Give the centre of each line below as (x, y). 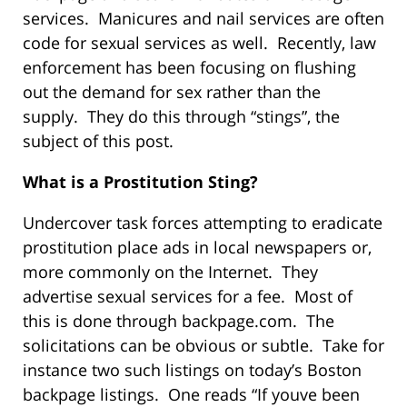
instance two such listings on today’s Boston (192, 370)
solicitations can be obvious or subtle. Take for (203, 346)
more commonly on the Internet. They (170, 272)
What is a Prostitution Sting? (140, 182)
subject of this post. (103, 141)
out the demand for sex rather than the (172, 92)
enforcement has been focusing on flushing (189, 68)
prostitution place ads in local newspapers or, (197, 248)
